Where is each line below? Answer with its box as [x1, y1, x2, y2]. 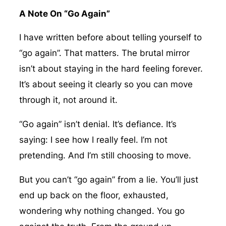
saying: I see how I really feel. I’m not [19, 135, 167, 145]
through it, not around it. [19, 95, 118, 105]
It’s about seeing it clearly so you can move [19, 79, 193, 90]
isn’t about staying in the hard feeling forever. [19, 64, 203, 74]
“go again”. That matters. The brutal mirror [19, 48, 190, 59]
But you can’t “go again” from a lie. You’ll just [19, 174, 198, 185]
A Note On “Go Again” [19, 8, 110, 19]
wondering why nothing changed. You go [19, 205, 185, 216]
